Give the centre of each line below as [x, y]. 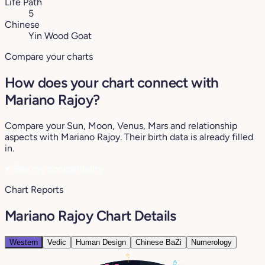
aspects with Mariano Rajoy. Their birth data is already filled [129, 137]
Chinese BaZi [159, 242]
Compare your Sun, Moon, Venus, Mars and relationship [121, 125]
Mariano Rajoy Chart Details [91, 215]
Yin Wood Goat [60, 36]
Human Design [101, 242]
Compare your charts [49, 57]
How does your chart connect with [112, 82]
